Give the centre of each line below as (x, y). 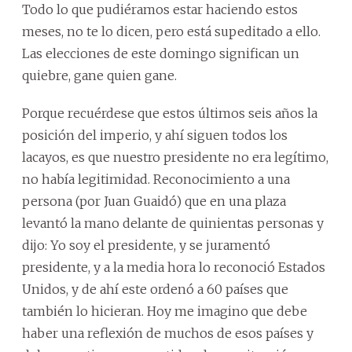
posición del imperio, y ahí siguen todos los (155, 135)
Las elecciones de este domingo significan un (161, 53)
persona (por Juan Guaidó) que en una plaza (154, 201)
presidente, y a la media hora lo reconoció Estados (174, 267)
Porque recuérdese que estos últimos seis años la (170, 113)
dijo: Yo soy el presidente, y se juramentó (146, 245)
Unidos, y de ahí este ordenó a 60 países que (155, 289)
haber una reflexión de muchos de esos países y (168, 333)
